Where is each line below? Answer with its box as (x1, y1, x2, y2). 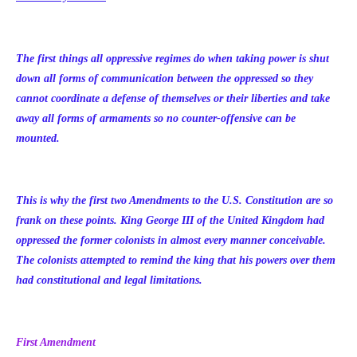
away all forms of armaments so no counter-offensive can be (16, 112, 296, 124)
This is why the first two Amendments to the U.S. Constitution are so (16, 194, 333, 206)
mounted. (16, 132, 60, 144)
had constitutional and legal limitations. (16, 274, 202, 286)
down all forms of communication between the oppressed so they (16, 73, 313, 84)
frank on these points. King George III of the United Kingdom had (16, 214, 324, 226)
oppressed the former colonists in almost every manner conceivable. (16, 234, 326, 246)
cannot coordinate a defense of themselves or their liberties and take (16, 92, 330, 104)
